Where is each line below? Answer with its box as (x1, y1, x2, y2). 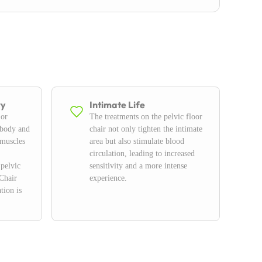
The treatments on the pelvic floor (89, 112, 202, 122)
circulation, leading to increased (89, 149, 195, 158)
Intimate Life (89, 99, 145, 111)
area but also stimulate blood (89, 137, 184, 146)
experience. (89, 174, 127, 183)
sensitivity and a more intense (89, 161, 187, 171)
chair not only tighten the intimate (89, 125, 202, 134)
